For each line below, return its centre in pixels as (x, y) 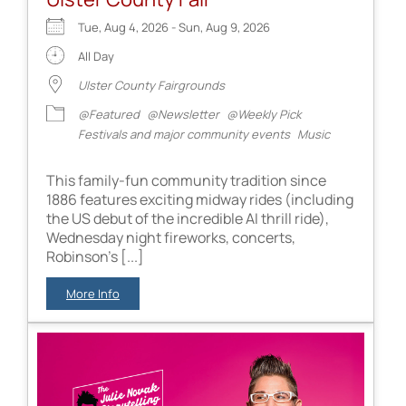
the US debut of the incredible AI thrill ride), (188, 218)
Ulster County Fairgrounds (151, 85)
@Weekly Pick (264, 114)
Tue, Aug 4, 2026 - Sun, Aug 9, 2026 (179, 27)
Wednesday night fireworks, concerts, (171, 237)
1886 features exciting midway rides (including (200, 199)
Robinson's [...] (95, 256)
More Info (93, 293)
